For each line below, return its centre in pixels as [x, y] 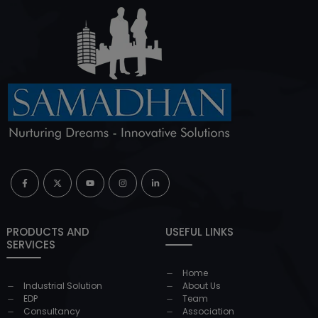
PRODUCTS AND [48, 231]
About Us [202, 285]
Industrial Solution [63, 285]
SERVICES [31, 244]
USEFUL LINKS [199, 231]
